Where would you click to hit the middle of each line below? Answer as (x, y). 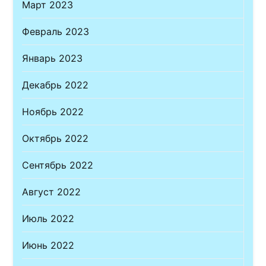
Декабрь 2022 (56, 85)
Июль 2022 (48, 218)
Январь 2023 (53, 58)
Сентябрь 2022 (58, 165)
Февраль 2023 (56, 31)
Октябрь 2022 (56, 138)
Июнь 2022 (48, 245)
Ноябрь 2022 (53, 111)
